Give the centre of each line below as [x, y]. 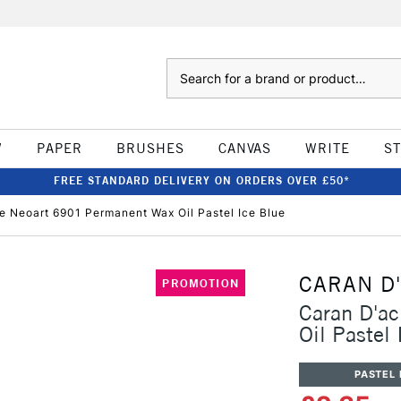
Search [184, 67]
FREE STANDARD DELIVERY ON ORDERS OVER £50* [201, 180]
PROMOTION [200, 283]
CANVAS [244, 148]
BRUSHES [150, 148]
